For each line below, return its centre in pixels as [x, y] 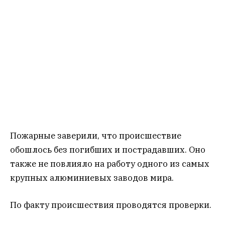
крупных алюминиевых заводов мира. [92, 178]
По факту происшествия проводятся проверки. [111, 205]
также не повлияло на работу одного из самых [110, 164]
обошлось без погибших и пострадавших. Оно [108, 150]
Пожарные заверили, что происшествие [96, 136]
